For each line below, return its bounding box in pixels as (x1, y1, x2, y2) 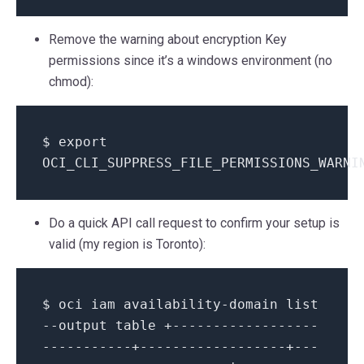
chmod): (49, 74, 93, 90)
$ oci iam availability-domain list (42, 297, 318, 313)
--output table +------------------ (42, 318, 318, 334)
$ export (42, 134, 107, 150)
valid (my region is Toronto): (49, 236, 206, 253)
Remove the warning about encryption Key (49, 32, 287, 48)
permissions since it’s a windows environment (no (49, 53, 332, 69)
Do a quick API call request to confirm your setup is (49, 215, 340, 232)
